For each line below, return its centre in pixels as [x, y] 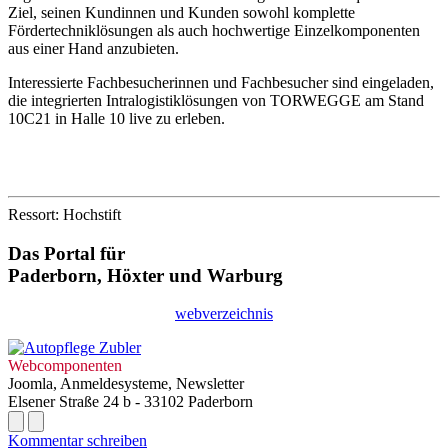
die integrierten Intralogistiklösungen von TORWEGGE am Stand [216, 100]
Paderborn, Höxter [86, 275]
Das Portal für [66, 253]
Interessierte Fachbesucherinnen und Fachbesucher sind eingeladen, [221, 82]
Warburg [245, 275]
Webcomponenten [65, 366]
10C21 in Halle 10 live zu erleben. [116, 118]
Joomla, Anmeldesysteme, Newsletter [126, 384]
